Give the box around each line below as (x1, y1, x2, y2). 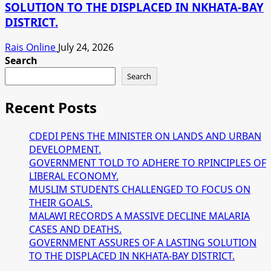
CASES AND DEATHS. (29, 223, 122, 237)
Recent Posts (5, 97, 97, 118)
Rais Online (5, 41, 58, 54)
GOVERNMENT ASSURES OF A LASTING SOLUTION (29, 236, 256, 250)
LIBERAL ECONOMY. (29, 169, 119, 183)
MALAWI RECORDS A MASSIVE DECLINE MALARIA (29, 209, 250, 223)
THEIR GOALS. (29, 196, 93, 210)
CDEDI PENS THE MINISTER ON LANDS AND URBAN (29, 129, 261, 143)
